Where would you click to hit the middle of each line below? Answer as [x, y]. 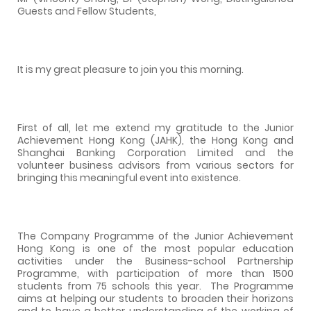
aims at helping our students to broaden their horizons [155, 298]
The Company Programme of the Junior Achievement [155, 236]
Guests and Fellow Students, [87, 11]
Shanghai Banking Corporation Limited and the [155, 152]
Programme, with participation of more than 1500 [155, 273]
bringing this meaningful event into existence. [129, 177]
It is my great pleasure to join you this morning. [131, 69]
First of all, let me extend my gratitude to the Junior [155, 127]
